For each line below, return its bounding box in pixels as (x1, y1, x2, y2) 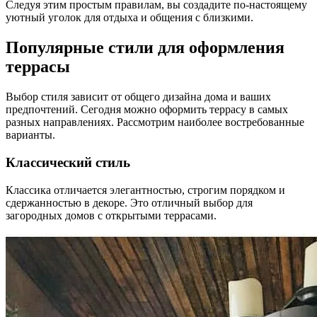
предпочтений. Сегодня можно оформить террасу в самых (6, 103, 288, 116)
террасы (6, 57, 70, 76)
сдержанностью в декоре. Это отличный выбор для (6, 196, 253, 209)
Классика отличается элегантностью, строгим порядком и (6, 183, 285, 196)
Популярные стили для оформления (6, 38, 284, 57)
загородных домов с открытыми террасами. (6, 209, 217, 221)
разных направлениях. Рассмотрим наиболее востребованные (6, 116, 304, 129)
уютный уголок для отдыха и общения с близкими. (6, 11, 253, 24)
